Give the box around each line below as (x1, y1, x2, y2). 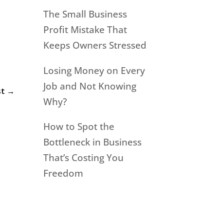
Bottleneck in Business (43, 136, 142, 149)
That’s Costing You (43, 151, 124, 164)
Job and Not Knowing (43, 79, 137, 92)
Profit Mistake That (43, 23, 127, 36)
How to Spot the (43, 120, 115, 133)
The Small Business (43, 8, 127, 21)
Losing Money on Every (43, 64, 145, 77)
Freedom (43, 167, 84, 180)
